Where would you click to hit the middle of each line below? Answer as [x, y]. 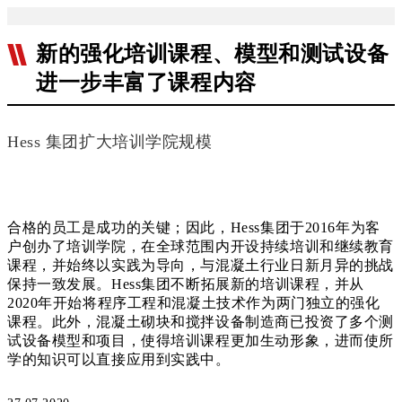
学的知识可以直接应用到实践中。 [119, 359]
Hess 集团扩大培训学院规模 [110, 142]
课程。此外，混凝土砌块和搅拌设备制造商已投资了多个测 [201, 322]
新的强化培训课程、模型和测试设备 [213, 54]
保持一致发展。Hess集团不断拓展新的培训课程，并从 [186, 284]
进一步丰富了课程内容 [146, 83]
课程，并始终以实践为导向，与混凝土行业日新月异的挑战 [201, 265]
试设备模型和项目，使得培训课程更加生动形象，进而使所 [201, 341]
